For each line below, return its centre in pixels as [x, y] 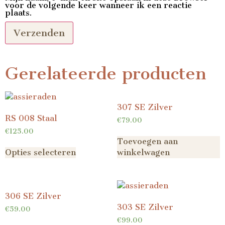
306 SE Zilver [33, 196]
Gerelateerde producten [106, 74]
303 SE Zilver [145, 207]
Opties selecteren [40, 152]
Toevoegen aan [147, 141]
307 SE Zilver [145, 107]
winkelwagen [143, 152]
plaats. [18, 13]
